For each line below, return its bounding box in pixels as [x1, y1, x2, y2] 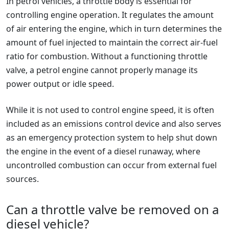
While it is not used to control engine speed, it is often [6, 104, 214, 116]
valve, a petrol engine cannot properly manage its [6, 64, 198, 76]
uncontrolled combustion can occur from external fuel [6, 159, 217, 171]
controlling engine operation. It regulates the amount [6, 9, 214, 20]
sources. [6, 173, 39, 185]
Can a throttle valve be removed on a [6, 201, 219, 218]
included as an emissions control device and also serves [6, 118, 221, 129]
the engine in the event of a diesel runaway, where [6, 146, 200, 157]
